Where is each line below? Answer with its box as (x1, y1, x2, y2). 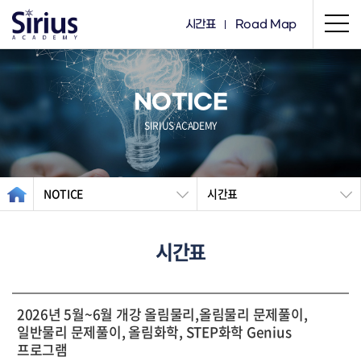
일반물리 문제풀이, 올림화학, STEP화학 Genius (17, 322, 292, 342)
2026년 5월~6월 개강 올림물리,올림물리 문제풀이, (17, 304, 308, 324)
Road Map (234, 18, 297, 31)
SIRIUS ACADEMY (143, 118, 218, 133)
